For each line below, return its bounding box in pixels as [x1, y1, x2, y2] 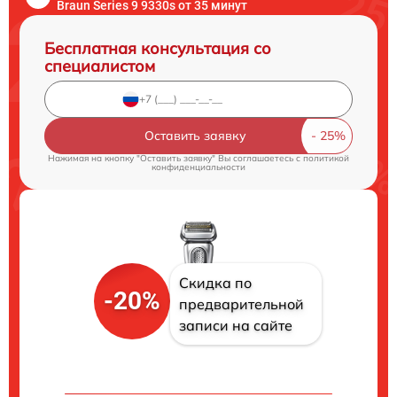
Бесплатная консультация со [44, 37, 271, 58]
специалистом [44, 55, 155, 76]
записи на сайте [178, 316, 292, 335]
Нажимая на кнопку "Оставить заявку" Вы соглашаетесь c [48, 152, 303, 164]
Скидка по [178, 274, 252, 292]
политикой [303, 152, 349, 164]
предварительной [178, 295, 304, 314]
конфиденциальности [152, 160, 245, 173]
